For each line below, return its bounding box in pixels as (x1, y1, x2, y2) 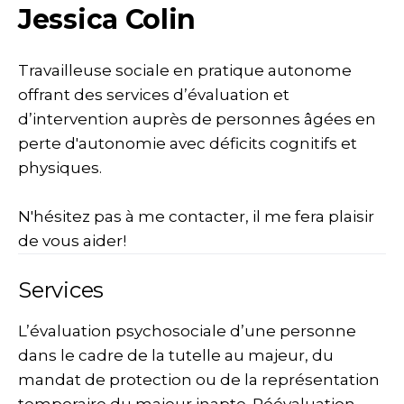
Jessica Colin (18, 3, 197, 36)
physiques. (18, 159, 102, 177)
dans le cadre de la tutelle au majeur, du (18, 346, 334, 364)
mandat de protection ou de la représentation (18, 371, 380, 389)
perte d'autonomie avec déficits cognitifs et (18, 134, 357, 152)
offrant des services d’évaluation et (18, 86, 289, 104)
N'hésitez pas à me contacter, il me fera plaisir (18, 207, 374, 225)
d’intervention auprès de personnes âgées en (18, 110, 376, 128)
